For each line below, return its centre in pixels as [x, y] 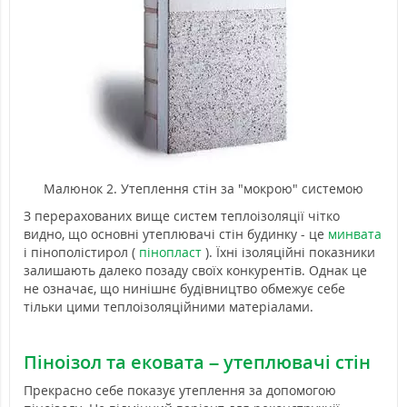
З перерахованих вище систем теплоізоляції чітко [182, 215]
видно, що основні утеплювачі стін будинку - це [176, 233]
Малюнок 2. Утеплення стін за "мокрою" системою [203, 188]
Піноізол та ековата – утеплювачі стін [197, 362]
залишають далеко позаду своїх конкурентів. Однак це [195, 270]
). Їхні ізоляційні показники [288, 252]
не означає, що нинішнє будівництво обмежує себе [184, 288]
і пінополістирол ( [81, 252]
